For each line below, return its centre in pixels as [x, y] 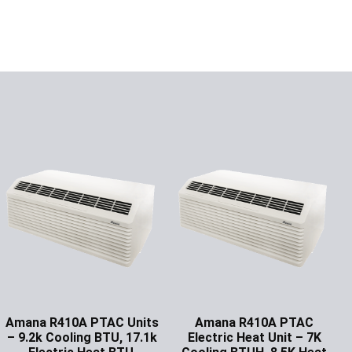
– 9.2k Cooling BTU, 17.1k [82, 337]
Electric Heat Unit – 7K [254, 337]
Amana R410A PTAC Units [82, 322]
